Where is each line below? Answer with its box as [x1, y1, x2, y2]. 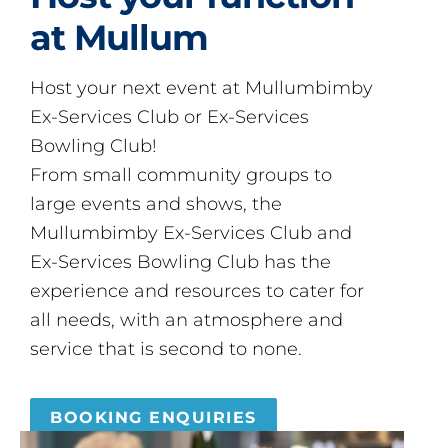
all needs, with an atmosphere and [30, 308, 343, 330]
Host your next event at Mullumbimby [30, 76, 373, 98]
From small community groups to [30, 163, 332, 185]
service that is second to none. [30, 337, 302, 359]
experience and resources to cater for [30, 279, 364, 301]
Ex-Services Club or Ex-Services [30, 105, 309, 127]
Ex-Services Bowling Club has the [30, 250, 331, 272]
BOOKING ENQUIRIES [50, 408, 257, 428]
